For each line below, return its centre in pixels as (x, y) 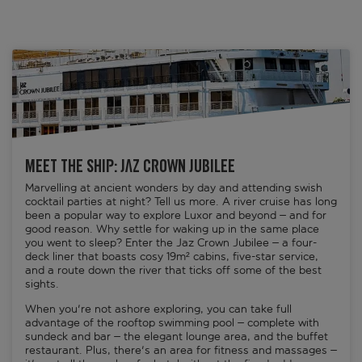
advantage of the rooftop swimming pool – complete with (172, 323)
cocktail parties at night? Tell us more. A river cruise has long (181, 202)
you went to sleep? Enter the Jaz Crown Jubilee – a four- (171, 243)
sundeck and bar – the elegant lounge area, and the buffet (177, 337)
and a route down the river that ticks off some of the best (173, 271)
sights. (44, 284)
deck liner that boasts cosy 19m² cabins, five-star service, (172, 257)
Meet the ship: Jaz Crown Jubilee (130, 168)
